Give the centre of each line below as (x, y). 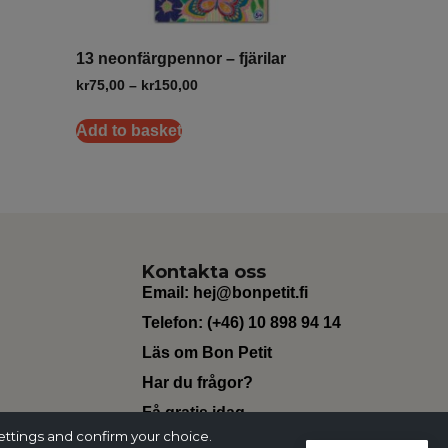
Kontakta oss (203, 271)
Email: (167, 292)
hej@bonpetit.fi (250, 292)
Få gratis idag (193, 412)
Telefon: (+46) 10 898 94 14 (241, 322)
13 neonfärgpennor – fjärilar (181, 59)
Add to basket (129, 131)
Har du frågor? (197, 382)
